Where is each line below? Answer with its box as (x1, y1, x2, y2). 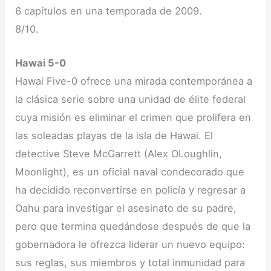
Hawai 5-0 (15, 57, 67, 70)
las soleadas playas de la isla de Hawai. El (15, 129, 214, 142)
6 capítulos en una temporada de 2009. (15, 5, 203, 18)
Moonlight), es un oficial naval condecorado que (15, 166, 245, 178)
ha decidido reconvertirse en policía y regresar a (15, 184, 246, 197)
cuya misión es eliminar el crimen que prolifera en (15, 111, 252, 124)
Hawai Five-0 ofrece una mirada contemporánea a (15, 75, 253, 88)
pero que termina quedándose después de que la (15, 220, 251, 233)
